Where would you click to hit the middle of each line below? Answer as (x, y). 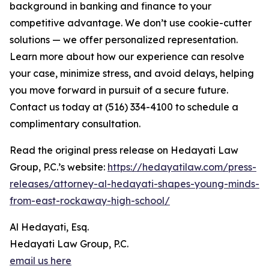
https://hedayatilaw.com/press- (182, 167)
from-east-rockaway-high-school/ (90, 201)
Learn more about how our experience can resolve (127, 57)
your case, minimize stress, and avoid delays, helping (132, 74)
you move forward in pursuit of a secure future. (119, 90)
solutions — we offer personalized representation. (124, 40)
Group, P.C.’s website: (59, 167)
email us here (41, 261)
